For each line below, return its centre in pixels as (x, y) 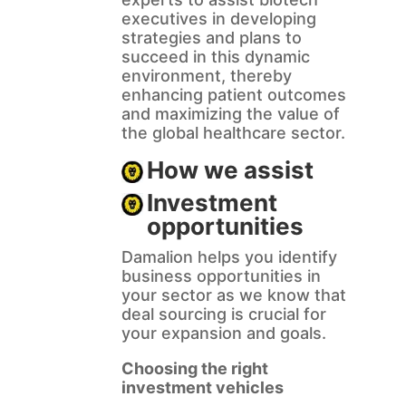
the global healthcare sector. (233, 133)
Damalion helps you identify (229, 257)
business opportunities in (221, 276)
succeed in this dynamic (215, 57)
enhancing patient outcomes (233, 95)
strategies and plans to (211, 38)
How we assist (230, 170)
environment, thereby (206, 76)
